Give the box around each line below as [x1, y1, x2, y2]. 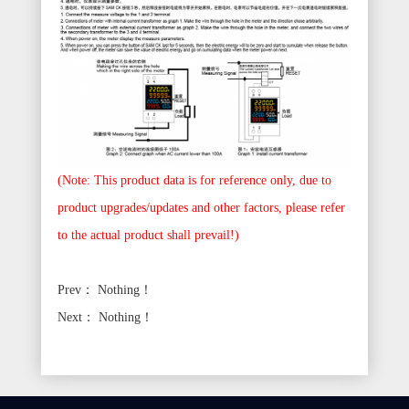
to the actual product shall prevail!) [57, 228, 239, 243]
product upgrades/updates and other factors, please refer [57, 201, 345, 215]
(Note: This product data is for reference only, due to [57, 173, 331, 188]
